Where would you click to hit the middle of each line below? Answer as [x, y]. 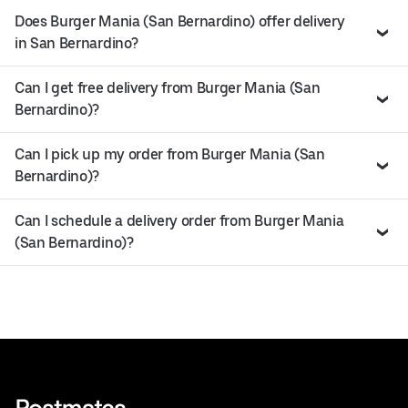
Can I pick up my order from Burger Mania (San [170, 154]
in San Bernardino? [76, 43]
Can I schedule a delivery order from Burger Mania [179, 220]
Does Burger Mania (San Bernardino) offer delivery [180, 21]
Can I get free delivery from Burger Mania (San [168, 87]
